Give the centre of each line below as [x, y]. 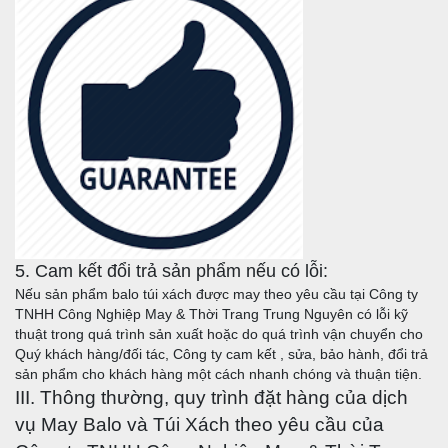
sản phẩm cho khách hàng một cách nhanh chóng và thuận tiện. [218, 374]
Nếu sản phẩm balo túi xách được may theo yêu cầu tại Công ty [216, 294]
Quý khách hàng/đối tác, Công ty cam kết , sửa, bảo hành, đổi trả [221, 354]
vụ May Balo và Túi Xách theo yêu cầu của [199, 424]
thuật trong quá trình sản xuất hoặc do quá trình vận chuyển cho [219, 334]
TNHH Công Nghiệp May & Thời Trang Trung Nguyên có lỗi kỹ [211, 314]
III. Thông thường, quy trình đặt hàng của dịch [211, 397]
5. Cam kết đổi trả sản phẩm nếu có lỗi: [171, 271]
